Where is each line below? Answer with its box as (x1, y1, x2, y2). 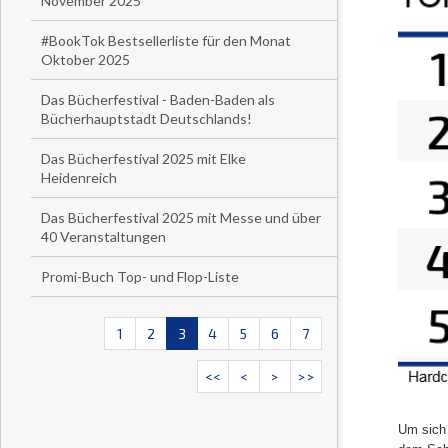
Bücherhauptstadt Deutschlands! (41, 110, 252, 127)
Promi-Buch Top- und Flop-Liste (41, 268, 239, 285)
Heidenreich (41, 169, 117, 186)
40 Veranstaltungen (41, 228, 166, 245)
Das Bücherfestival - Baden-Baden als (41, 91, 275, 108)
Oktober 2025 (41, 51, 130, 68)
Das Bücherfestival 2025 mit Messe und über (41, 209, 321, 226)
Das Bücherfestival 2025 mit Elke (41, 150, 246, 167)
